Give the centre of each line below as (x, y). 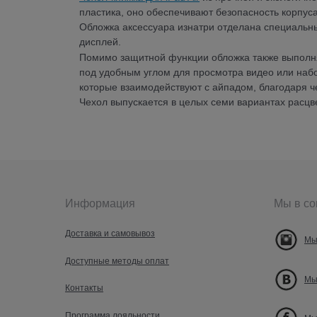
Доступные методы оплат (117, 261)
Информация (100, 203)
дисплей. (102, 41)
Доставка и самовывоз (110, 233)
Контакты (84, 288)
